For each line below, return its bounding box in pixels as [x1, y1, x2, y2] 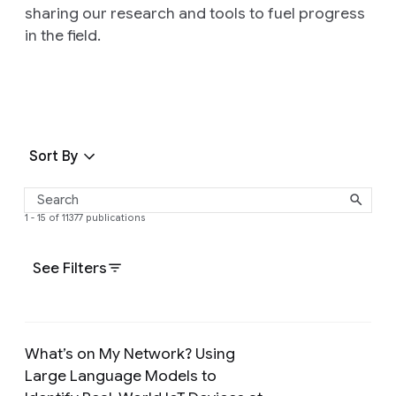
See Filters [33, 257, 107, 278]
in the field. [25, 25, 101, 45]
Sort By [28, 147, 80, 165]
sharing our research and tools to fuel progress [25, 3, 365, 23]
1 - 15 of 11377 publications [25, 211, 146, 224]
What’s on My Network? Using [25, 343, 235, 363]
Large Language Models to [25, 365, 217, 385]
